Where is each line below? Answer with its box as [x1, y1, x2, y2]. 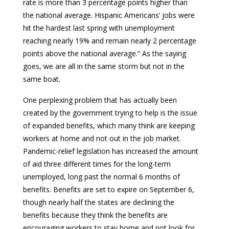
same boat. [23, 74, 60, 84]
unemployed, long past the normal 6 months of [23, 171, 180, 181]
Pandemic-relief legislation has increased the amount [23, 146, 198, 156]
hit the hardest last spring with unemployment [23, 22, 175, 33]
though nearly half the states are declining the [23, 197, 174, 207]
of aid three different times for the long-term [23, 158, 171, 169]
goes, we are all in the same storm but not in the [23, 61, 185, 71]
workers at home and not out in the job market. [23, 133, 181, 143]
